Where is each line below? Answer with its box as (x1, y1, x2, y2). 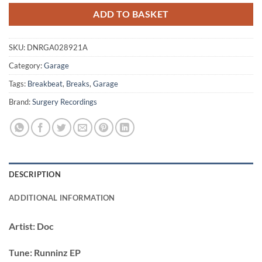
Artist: (9, 220, 35, 232)
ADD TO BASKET (93, 8, 169, 19)
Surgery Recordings (32, 96, 97, 106)
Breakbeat (27, 78, 63, 88)
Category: (9, 60, 44, 70)
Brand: (9, 96, 32, 106)
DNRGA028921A (27, 42, 88, 52)
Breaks (66, 78, 89, 88)
